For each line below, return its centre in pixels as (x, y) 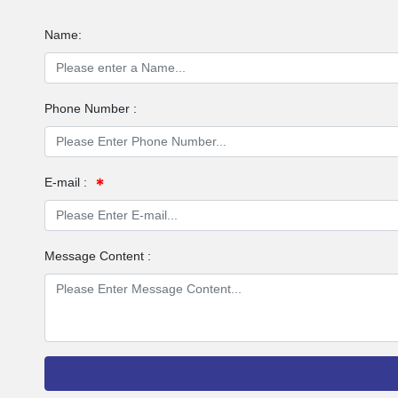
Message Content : (98, 255)
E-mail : (66, 182)
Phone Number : (91, 108)
